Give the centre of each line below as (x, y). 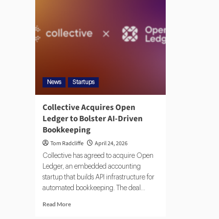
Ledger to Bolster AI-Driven (93, 119)
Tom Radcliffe (67, 144)
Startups (83, 82)
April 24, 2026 (111, 144)
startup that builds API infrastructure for (99, 178)
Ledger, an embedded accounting (92, 167)
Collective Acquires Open (89, 108)
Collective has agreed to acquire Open (98, 156)
